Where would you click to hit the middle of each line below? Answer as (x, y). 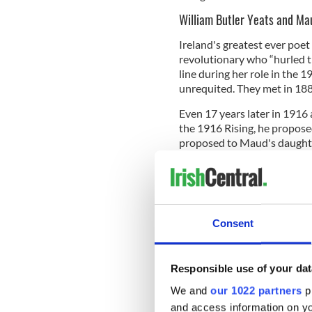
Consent (233, 223)
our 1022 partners (256, 290)
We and (190, 290)
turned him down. (221, 157)
